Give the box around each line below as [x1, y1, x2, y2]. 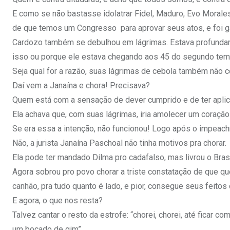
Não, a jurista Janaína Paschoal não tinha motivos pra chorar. [12, 138, 226, 148]
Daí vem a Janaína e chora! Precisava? [12, 81, 150, 91]
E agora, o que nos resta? [12, 196, 103, 206]
